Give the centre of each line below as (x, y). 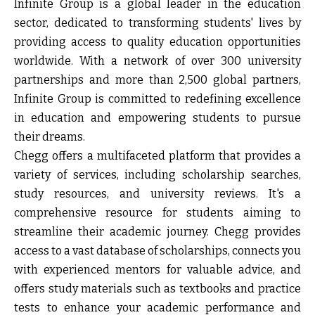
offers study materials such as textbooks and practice (157, 288)
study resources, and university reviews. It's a (157, 193)
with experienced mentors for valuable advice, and (157, 269)
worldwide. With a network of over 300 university (157, 60)
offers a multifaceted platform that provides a (175, 155)
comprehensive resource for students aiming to (157, 212)
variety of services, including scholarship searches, (157, 174)
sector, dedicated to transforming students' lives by (157, 22)
